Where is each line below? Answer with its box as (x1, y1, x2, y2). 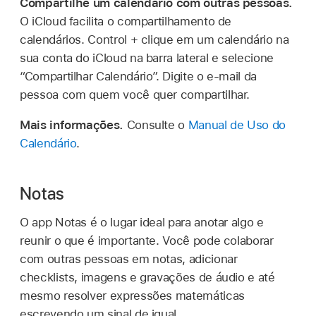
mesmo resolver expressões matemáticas (20, 288, 245, 303)
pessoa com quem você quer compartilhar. (20, 87, 250, 102)
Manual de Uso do (188, 118, 286, 133)
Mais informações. (20, 118, 127, 133)
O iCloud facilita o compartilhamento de (20, 14, 232, 29)
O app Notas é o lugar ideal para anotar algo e (20, 215, 264, 230)
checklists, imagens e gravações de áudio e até (20, 270, 275, 285)
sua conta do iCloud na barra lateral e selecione (20, 51, 274, 66)
